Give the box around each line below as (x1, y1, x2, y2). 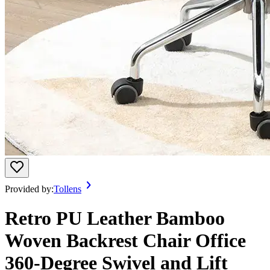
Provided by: (5, 184, 54, 194)
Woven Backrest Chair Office (5, 230, 246, 252)
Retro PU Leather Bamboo (5, 207, 225, 230)
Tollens (54, 184, 81, 194)
